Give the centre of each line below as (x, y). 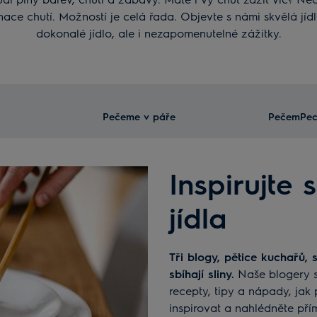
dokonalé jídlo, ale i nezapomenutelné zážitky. (158, 33)
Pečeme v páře (139, 116)
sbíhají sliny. (202, 273)
